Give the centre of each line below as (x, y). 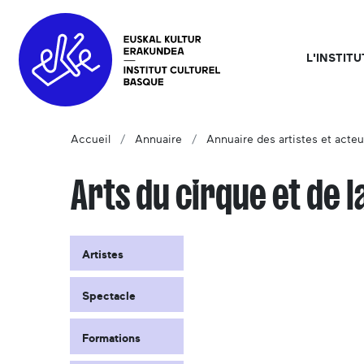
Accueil (91, 140)
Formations (111, 338)
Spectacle (109, 297)
